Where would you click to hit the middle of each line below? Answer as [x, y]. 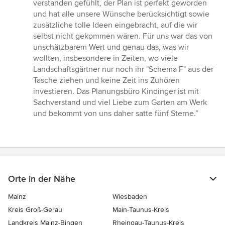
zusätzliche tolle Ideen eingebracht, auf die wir [115, 25]
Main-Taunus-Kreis [141, 210]
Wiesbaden [130, 197]
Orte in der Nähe [42, 179]
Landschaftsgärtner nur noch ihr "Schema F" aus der [123, 70]
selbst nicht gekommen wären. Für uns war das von [123, 36]
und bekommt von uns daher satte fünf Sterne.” [116, 114]
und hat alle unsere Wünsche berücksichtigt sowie [121, 14]
